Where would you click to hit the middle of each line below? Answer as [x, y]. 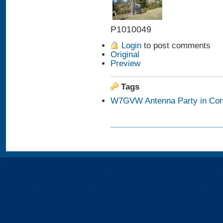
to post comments [176, 46]
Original [125, 55]
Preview [125, 64]
